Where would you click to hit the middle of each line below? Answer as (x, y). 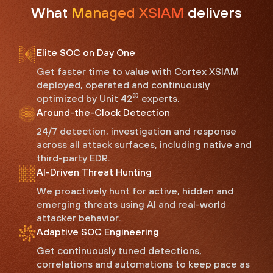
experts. (159, 98)
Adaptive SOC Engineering (98, 232)
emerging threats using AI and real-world (131, 204)
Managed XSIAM (129, 12)
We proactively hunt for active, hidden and (135, 191)
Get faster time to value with (105, 72)
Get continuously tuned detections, (119, 251)
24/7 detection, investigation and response (136, 131)
